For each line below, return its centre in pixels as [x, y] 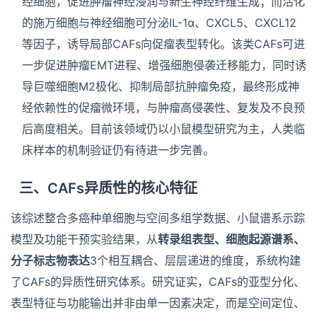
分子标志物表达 [50, 260]
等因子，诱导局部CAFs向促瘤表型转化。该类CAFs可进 [163, 44]
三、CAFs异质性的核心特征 [108, 188]
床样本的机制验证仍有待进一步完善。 [118, 150]
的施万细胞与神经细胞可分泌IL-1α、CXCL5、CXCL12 [159, 22]
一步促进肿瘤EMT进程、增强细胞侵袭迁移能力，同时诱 [164, 65]
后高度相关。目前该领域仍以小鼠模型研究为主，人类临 [163, 128]
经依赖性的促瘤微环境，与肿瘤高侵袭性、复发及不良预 [163, 107]
